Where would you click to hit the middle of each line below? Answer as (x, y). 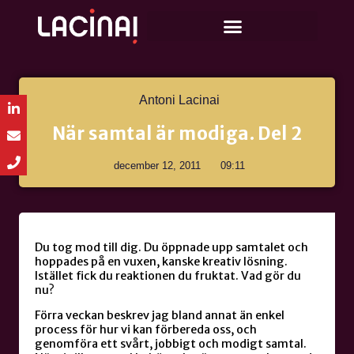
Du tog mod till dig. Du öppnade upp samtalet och (171, 247)
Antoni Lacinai (179, 100)
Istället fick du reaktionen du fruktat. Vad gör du (168, 275)
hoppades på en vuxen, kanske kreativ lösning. (161, 261)
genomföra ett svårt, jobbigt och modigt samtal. (171, 344)
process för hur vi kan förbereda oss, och (146, 330)
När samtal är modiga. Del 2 (177, 134)
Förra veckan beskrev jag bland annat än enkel (160, 316)
